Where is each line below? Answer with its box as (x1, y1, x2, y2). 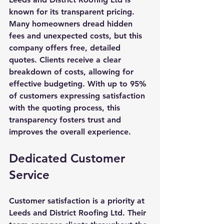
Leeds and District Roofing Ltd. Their (9, 207, 148, 217)
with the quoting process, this (9, 102, 122, 112)
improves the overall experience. (9, 126, 131, 136)
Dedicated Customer (9, 150, 128, 165)
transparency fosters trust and (9, 114, 123, 124)
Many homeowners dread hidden (9, 18, 135, 28)
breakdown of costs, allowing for (9, 66, 136, 76)
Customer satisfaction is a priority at (9, 195, 147, 205)
